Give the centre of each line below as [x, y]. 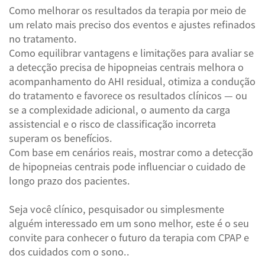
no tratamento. [43, 39]
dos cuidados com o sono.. [69, 252]
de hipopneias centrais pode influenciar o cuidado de [127, 167]
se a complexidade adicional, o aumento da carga [119, 110]
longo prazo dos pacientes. [70, 181]
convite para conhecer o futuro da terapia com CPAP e [129, 238]
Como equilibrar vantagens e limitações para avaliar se [131, 54]
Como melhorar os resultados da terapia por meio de [127, 11]
